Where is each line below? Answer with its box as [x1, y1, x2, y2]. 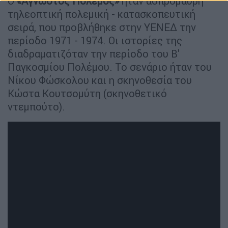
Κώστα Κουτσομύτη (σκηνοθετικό [8, 87, 167, 100]
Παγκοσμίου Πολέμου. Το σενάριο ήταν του [8, 61, 212, 74]
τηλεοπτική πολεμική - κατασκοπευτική [8, 8, 195, 21]
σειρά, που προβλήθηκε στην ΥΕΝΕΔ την [8, 21, 196, 34]
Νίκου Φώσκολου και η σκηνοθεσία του [8, 74, 192, 87]
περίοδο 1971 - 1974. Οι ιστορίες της [8, 34, 182, 47]
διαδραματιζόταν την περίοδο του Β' [8, 47, 180, 61]
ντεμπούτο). [8, 100, 65, 113]
